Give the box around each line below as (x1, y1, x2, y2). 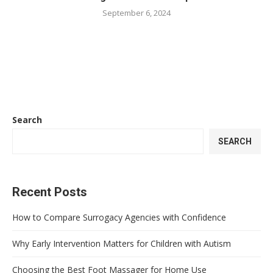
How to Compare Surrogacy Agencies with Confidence (12, 211, 226, 223)
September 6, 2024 (102, 7, 171, 18)
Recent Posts (12, 184, 87, 199)
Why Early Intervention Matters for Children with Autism (12, 237, 231, 249)
